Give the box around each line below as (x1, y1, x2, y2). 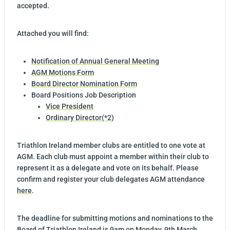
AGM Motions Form (31, 68, 94, 76)
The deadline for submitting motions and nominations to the (17, 214, 213, 222)
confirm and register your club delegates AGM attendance (17, 175, 205, 183)
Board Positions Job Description (31, 91, 136, 99)
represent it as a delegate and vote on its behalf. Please (17, 164, 199, 172)
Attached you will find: (17, 29, 89, 37)
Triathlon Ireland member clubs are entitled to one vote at (17, 141, 205, 149)
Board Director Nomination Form (31, 80, 137, 88)
